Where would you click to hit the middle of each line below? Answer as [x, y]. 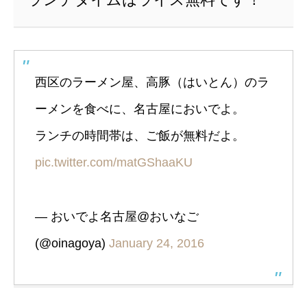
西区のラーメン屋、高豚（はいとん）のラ [152, 83]
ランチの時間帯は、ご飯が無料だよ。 [140, 136]
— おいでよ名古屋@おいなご [117, 216]
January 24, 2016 [157, 243]
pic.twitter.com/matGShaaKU [114, 163]
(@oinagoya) [72, 243]
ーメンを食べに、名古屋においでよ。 [140, 109]
